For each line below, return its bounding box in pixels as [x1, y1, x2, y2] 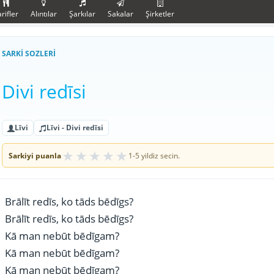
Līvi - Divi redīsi [46, 122, 103, 133]
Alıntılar [31, 9, 57, 19]
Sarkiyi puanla [9, 150, 61, 161]
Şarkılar [69, 9, 95, 19]
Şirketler [146, 9, 174, 19]
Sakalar [108, 9, 133, 19]
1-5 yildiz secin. [128, 150, 180, 161]
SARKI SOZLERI [2, 48, 56, 59]
